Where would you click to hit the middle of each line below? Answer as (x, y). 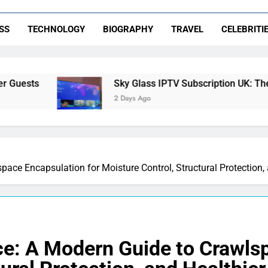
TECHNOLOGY (57, 29)
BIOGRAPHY (128, 29)
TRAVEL (188, 29)
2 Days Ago (58, 98)
